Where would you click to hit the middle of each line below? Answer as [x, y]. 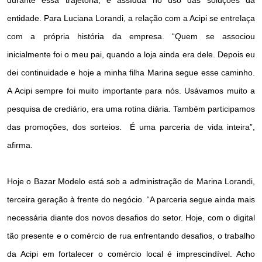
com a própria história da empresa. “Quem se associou [131, 36]
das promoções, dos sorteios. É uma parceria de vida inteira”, [131, 127]
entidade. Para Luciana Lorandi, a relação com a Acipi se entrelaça [131, 18]
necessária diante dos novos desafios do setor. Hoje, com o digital [131, 217]
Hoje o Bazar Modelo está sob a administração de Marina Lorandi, [131, 181]
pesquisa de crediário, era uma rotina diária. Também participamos [131, 108]
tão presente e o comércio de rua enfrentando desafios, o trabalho [131, 235]
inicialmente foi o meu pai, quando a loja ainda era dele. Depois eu [131, 54]
